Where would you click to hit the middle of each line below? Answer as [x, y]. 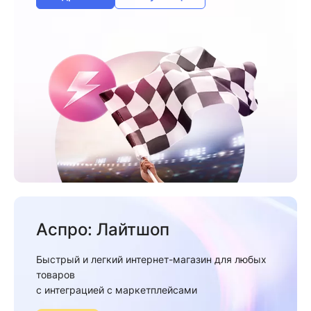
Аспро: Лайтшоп [103, 229]
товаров [56, 274]
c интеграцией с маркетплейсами [117, 289]
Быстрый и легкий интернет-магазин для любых [151, 259]
